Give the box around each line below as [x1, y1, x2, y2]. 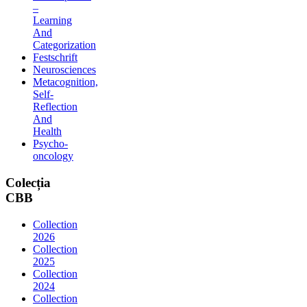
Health [33, 125, 62, 138]
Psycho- [33, 138, 68, 150]
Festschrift [33, 51, 77, 64]
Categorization [33, 39, 96, 51]
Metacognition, [33, 76, 98, 88]
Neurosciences [33, 64, 96, 76]
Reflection [33, 101, 77, 113]
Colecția [5, 175, 51, 191]
